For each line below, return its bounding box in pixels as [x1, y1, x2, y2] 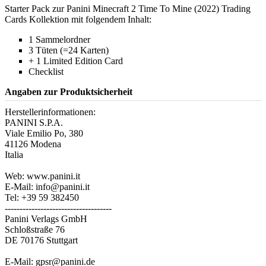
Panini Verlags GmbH [5, 213, 87, 224]
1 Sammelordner [28, 34, 90, 45]
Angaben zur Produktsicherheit [5, 86, 132, 97]
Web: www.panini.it [5, 170, 80, 181]
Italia [5, 149, 23, 160]
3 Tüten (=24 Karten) [28, 45, 109, 55]
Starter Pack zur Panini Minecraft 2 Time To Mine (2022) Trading [5, 3, 251, 14]
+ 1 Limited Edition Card [28, 55, 123, 66]
